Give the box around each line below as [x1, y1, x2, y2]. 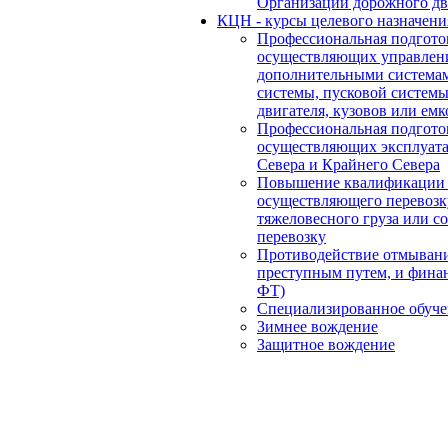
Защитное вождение [257, 336, 395, 353]
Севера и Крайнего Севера [257, 156, 440, 173]
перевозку [257, 228, 326, 245]
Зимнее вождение [257, 318, 378, 335]
